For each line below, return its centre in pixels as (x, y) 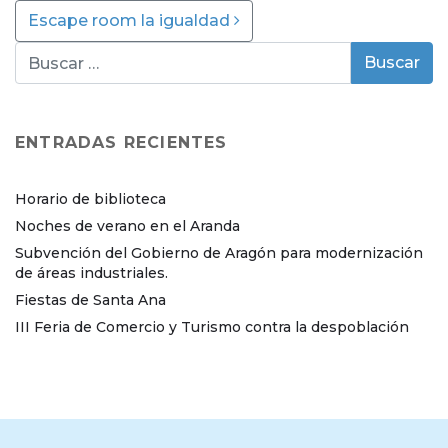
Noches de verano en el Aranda (127, 225)
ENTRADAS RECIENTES (121, 143)
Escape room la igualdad (131, 21)
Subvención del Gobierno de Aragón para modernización (219, 252)
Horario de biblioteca (90, 198)
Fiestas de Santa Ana (90, 299)
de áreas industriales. (91, 272)
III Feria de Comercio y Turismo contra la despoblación (212, 326)
